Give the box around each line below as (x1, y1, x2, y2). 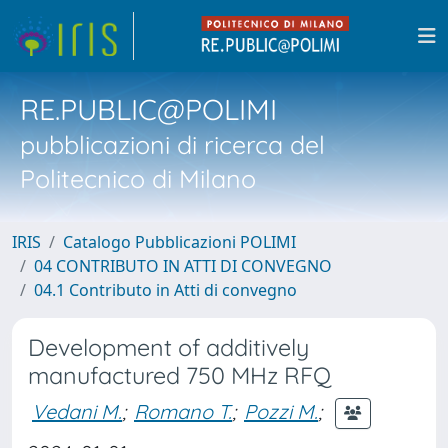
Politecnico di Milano (20, 163, 256, 194)
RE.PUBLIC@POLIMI (20, 91, 277, 127)
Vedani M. (32, 398, 122, 424)
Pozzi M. (244, 398, 318, 424)
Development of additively (28, 333, 309, 362)
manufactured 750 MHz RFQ (28, 361, 331, 390)
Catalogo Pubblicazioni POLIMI (63, 231, 296, 253)
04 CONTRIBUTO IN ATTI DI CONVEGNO (34, 255, 332, 277)
